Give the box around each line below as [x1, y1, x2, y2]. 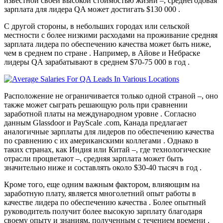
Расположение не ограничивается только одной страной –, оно [4, 92, 218, 101]
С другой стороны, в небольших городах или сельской [4, 22, 190, 31]
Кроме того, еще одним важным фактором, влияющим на [4, 180, 200, 189]
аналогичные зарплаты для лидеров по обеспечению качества [4, 127, 214, 136]
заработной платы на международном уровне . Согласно [4, 110, 196, 118]
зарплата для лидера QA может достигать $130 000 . [4, 5, 180, 14]
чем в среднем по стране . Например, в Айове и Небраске [4, 49, 200, 58]
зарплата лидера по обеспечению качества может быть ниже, [4, 40, 211, 49]
